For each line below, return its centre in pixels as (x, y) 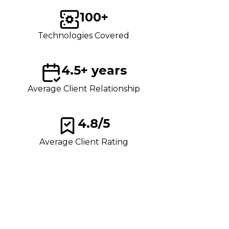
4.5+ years (94, 70)
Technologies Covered (84, 35)
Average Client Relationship (84, 88)
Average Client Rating (84, 142)
